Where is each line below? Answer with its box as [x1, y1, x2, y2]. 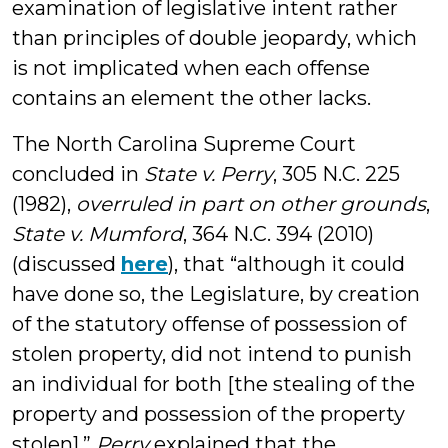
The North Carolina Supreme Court [12, 132, 356, 156]
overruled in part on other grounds [76, 192, 426, 216]
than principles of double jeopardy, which [12, 26, 417, 50]
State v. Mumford [12, 222, 183, 246]
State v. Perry [144, 162, 273, 186]
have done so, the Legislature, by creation [12, 282, 420, 306]
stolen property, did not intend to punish [12, 342, 412, 366]
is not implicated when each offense [12, 56, 370, 80]
